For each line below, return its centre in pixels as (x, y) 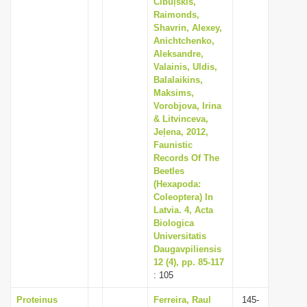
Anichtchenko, (184, 41)
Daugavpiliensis (187, 249)
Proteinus (37, 300)
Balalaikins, (178, 80)
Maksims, (174, 93)
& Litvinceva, (181, 119)
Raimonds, (176, 15)
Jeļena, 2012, (181, 132)
